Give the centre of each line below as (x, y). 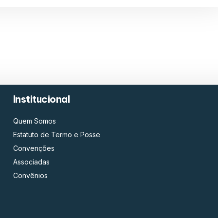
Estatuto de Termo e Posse (56, 135)
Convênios (30, 176)
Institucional (41, 99)
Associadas (31, 162)
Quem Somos (34, 121)
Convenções (34, 148)
